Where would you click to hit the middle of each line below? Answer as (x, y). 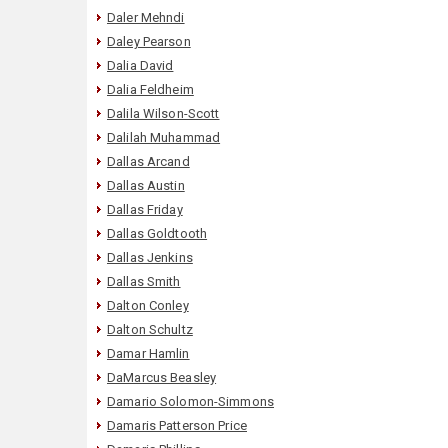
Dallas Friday (145, 209)
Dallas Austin (146, 185)
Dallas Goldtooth (157, 233)
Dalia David (140, 65)
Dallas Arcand (148, 161)
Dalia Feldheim (150, 89)
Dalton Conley (148, 305)
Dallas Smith (144, 281)
